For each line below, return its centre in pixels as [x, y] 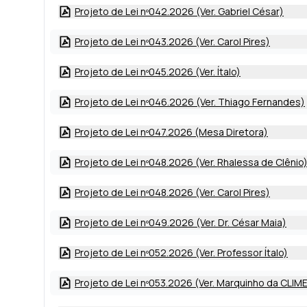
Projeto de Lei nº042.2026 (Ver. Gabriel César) [179, 11]
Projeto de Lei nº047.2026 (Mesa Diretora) [171, 132]
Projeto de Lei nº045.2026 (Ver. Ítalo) [158, 72]
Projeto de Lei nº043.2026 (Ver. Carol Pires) [172, 41]
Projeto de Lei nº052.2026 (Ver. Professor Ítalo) [181, 253]
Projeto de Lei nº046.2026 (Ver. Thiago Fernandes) [190, 102]
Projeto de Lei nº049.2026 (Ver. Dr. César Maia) [181, 222]
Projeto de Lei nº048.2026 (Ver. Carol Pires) [172, 192]
